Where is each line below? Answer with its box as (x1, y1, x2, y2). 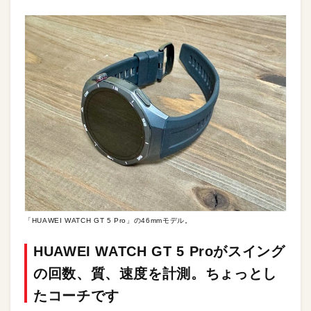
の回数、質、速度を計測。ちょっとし (33, 266, 277, 281)
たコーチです (33, 288, 119, 303)
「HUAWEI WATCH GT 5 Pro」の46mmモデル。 (24, 217, 192, 224)
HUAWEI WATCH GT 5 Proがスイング (33, 244, 285, 259)
